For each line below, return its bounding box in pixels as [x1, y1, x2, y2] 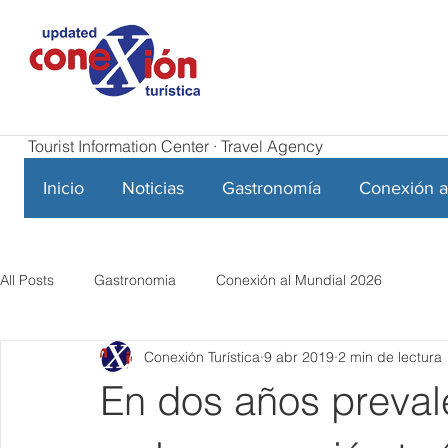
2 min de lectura [338, 347, 442, 366]
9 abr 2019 [264, 347, 334, 366]
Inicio [43, 178, 84, 198]
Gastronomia [94, 270, 176, 289]
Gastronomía [222, 178, 321, 198]
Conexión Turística [144, 347, 260, 366]
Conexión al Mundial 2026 [216, 270, 382, 289]
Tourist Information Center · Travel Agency [28, 136, 323, 156]
